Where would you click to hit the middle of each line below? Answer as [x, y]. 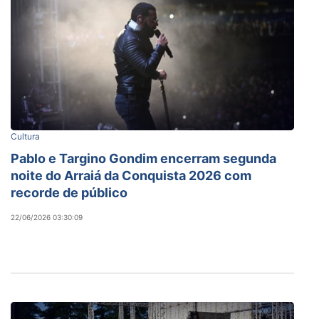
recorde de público [69, 192]
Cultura [25, 136]
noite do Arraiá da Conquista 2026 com [131, 175]
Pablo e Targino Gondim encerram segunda [143, 158]
